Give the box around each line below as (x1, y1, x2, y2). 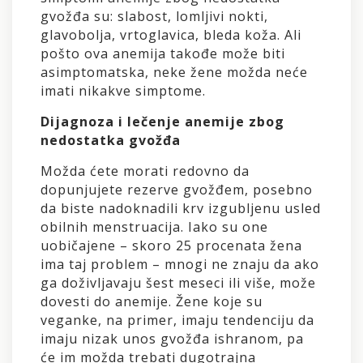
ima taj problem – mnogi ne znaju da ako (41, 255, 319, 274)
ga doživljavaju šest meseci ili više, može (41, 274, 316, 293)
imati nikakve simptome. (41, 82, 206, 100)
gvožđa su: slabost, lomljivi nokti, (41, 7, 268, 26)
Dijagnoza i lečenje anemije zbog (41, 113, 284, 131)
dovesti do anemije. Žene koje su (41, 293, 263, 311)
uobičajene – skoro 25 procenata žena (41, 237, 302, 255)
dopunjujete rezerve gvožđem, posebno (41, 181, 313, 199)
